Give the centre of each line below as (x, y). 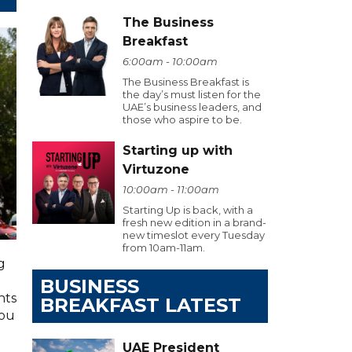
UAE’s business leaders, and (192, 107)
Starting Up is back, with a (188, 210)
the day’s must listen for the (192, 94)
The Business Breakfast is (186, 82)
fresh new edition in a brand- (194, 222)
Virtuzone (156, 169)
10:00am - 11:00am (171, 189)
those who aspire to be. (182, 119)
